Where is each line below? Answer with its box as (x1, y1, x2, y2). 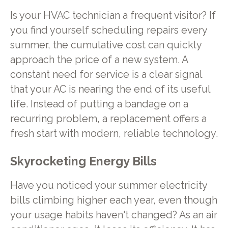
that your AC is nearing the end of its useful (10, 83, 210, 96)
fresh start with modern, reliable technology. (10, 128, 218, 140)
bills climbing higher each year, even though (10, 194, 217, 206)
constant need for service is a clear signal (10, 69, 202, 81)
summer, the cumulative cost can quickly (10, 39, 202, 51)
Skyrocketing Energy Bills (10, 154, 157, 169)
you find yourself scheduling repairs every (10, 24, 207, 37)
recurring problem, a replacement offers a (10, 113, 207, 125)
